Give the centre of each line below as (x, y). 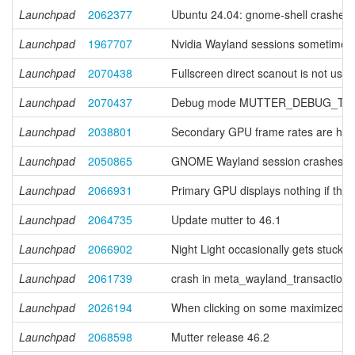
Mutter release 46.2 (220, 337)
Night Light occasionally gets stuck (257, 249)
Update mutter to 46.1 (226, 219)
